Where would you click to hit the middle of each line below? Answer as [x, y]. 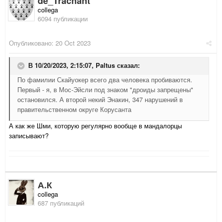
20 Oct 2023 [73, 43]
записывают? [29, 136]
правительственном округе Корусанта [74, 110]
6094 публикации [63, 19]
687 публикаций [61, 203]
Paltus [105, 65]
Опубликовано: [32, 43]
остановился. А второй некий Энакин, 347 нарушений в [100, 100]
